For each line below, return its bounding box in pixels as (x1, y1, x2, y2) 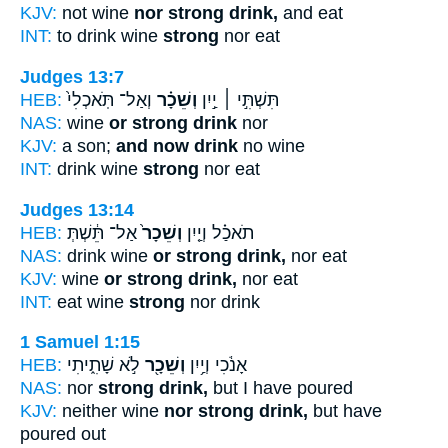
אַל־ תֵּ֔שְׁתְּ (67, 222, 137, 243)
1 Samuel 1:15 (20, 332, 140, 353)
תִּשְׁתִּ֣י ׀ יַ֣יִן (197, 89, 279, 110)
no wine (238, 135, 305, 156)
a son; (57, 135, 116, 156)
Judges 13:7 (20, 66, 124, 87)
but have (308, 401, 382, 422)
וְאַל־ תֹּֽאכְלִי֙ (67, 89, 152, 110)
